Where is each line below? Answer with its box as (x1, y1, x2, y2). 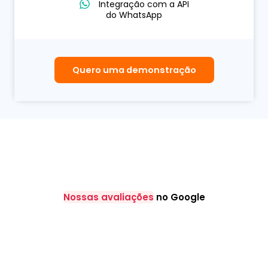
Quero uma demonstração (72, 63, 196, 76)
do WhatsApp (106, 8, 162, 21)
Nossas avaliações (63, 190, 154, 203)
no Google (153, 190, 205, 203)
